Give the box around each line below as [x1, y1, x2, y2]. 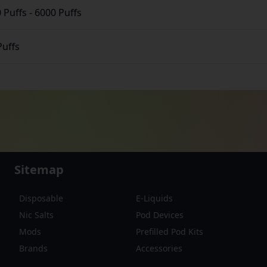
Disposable [19, 193, 63, 204]
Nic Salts [19, 209, 54, 221]
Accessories [136, 243, 182, 254]
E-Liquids [136, 193, 173, 204]
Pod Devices [136, 209, 184, 221]
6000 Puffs [35, 6, 82, 19]
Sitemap [14, 162, 64, 178]
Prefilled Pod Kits [136, 226, 203, 237]
